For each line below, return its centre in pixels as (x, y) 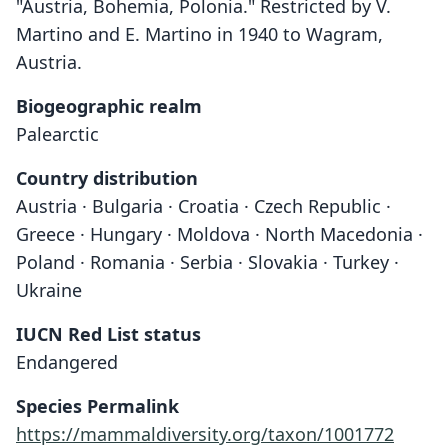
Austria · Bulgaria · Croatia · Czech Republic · (203, 206)
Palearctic (57, 134)
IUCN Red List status (108, 334)
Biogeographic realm (109, 106)
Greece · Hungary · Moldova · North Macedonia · (219, 234)
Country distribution (107, 178)
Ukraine (49, 290)
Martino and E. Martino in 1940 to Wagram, (199, 34)
